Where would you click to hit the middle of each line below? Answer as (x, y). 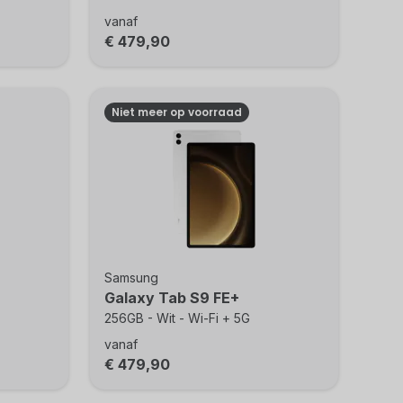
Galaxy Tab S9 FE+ (172, 298)
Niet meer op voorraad (177, 112)
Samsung (132, 278)
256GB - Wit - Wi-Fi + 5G (178, 318)
